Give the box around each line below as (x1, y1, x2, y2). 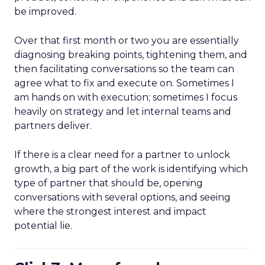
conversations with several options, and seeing (14, 192, 231, 203)
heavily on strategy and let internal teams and (14, 106, 231, 117)
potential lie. (14, 220, 72, 231)
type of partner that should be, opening (14, 177, 203, 189)
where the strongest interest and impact (14, 206, 206, 217)
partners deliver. (14, 120, 92, 131)
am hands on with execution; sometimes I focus (14, 92, 237, 103)
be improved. (14, 6, 76, 17)
